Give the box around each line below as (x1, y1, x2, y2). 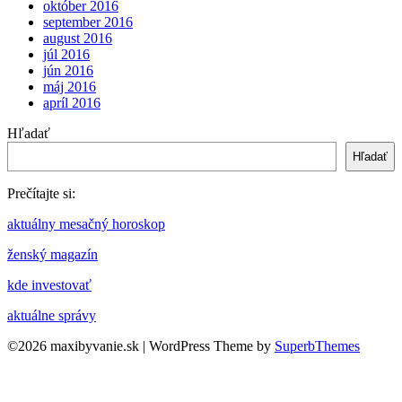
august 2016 (43, 30, 112, 46)
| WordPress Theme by (143, 337, 275, 354)
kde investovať (7, 276, 92, 293)
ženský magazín (7, 246, 98, 262)
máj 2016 (43, 78, 96, 94)
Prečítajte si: (7, 185, 75, 201)
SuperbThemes (275, 337, 360, 354)
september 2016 (43, 13, 133, 30)
